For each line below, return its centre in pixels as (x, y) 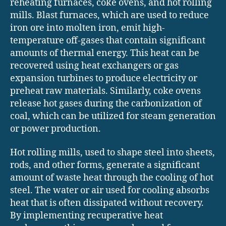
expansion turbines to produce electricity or (104, 78)
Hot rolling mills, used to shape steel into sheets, (112, 153)
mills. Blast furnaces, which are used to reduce (109, 15)
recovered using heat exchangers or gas (94, 66)
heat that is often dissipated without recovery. (107, 203)
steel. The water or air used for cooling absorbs (110, 191)
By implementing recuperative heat (87, 216)
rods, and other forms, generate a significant (105, 165)
